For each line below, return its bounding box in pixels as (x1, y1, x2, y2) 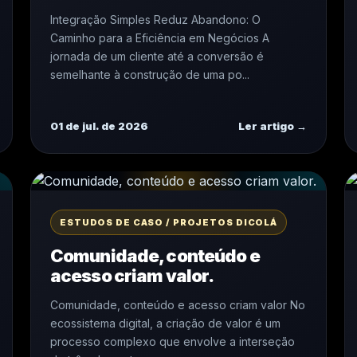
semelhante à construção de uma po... (50, 68, 249, 81)
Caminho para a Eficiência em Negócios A (50, 31, 269, 45)
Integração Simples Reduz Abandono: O (50, 13, 261, 26)
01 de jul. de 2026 (50, 120, 148, 132)
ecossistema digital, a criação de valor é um (50, 316, 280, 330)
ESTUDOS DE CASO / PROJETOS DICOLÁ (60, 217, 278, 228)
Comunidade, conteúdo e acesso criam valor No (50, 298, 305, 312)
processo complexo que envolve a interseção (50, 335, 295, 348)
